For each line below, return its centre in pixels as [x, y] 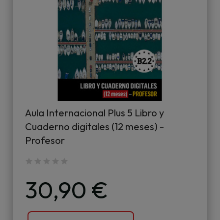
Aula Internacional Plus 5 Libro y [95, 113]
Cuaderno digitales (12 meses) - [95, 126]
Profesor [45, 140]
